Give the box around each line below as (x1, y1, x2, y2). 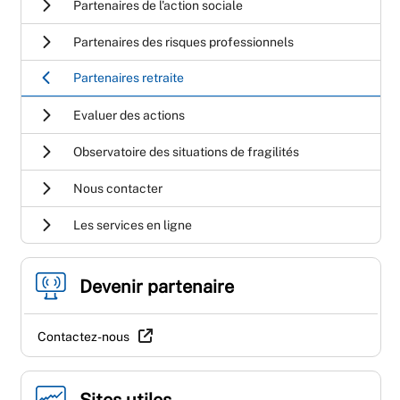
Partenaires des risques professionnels (73, 35, 294, 50)
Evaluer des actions (73, 108, 185, 123)
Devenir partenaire (79, 276, 234, 298)
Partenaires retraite (73, 71, 184, 86)
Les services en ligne (73, 218, 192, 233)
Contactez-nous (37, 329, 129, 345)
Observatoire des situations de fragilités (73, 145, 299, 160)
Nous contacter (73, 181, 162, 196)
